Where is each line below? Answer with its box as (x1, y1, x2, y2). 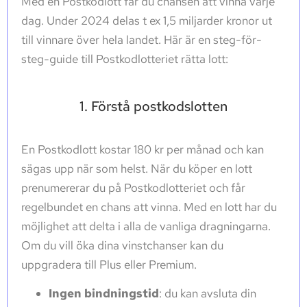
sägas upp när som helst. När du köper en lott (21, 160, 252, 176)
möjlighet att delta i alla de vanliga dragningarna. (21, 218, 271, 234)
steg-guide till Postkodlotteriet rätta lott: (21, 51, 228, 66)
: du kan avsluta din (159, 286, 256, 302)
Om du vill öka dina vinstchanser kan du (21, 237, 223, 253)
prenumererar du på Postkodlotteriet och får (21, 180, 245, 195)
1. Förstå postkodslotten (79, 97, 228, 115)
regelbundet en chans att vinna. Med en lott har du (21, 199, 277, 214)
